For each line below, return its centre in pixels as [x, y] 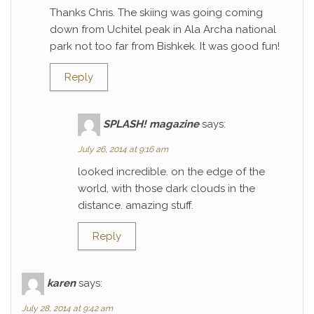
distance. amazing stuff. [136, 205]
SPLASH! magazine [151, 124]
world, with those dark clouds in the [166, 189]
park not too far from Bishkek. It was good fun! [165, 46]
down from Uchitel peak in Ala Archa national [163, 29]
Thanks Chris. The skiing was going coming [156, 13]
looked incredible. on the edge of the [171, 172]
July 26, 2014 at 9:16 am [123, 149]
